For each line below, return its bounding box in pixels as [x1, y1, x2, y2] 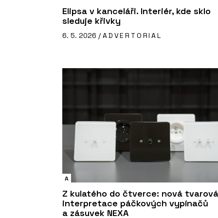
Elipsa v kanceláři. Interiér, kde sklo [62, 5, 211, 17]
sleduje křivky [62, 15, 121, 26]
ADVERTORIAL [103, 31, 162, 40]
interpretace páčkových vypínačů [62, 198, 208, 209]
